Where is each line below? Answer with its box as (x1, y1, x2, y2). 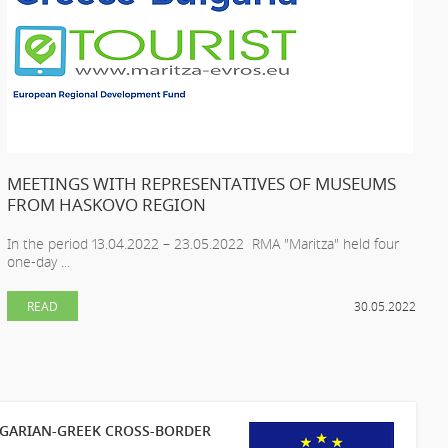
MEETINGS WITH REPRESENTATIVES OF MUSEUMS (7, 171, 397, 195)
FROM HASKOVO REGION (7, 192, 207, 216)
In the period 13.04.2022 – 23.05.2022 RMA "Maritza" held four (7, 233, 400, 253)
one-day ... (7, 251, 71, 271)
